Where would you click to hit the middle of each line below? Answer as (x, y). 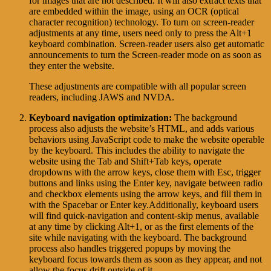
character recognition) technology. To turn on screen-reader (142, 22)
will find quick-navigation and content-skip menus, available (144, 216)
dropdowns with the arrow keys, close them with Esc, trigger (145, 172)
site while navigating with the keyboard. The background (138, 238)
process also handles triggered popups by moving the (130, 249)
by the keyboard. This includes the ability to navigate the (137, 151)
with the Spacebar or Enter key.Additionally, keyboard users (144, 205)
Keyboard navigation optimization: (102, 118)
